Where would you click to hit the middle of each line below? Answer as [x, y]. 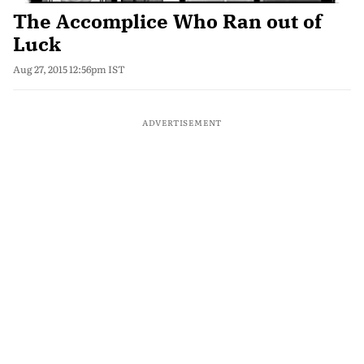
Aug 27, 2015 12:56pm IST [69, 69]
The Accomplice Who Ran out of [167, 21]
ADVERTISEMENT [182, 122]
